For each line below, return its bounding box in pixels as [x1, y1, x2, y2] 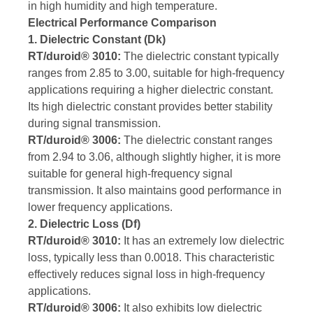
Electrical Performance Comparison [28, 17, 217, 29]
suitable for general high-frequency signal [28, 168, 233, 180]
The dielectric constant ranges [121, 134, 272, 147]
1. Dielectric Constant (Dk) [28, 34, 166, 46]
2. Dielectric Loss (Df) [28, 218, 140, 231]
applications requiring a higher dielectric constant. [28, 84, 273, 96]
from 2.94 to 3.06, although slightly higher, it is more [28, 151, 281, 163]
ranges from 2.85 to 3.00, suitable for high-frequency [28, 67, 284, 80]
